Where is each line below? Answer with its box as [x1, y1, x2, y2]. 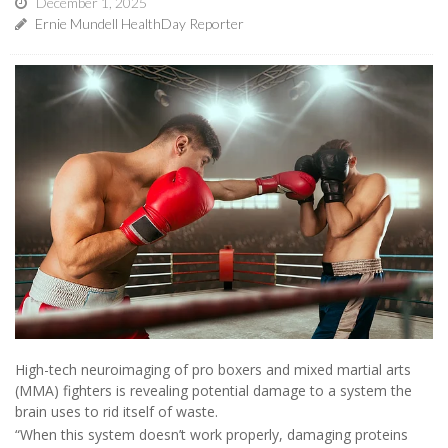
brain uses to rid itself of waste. [15, 402, 218, 422]
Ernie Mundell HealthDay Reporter [32, 14, 244, 32]
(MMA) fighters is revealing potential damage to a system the [15, 381, 412, 401]
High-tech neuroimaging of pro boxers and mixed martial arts [15, 360, 411, 380]
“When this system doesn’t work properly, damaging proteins [15, 424, 408, 444]
